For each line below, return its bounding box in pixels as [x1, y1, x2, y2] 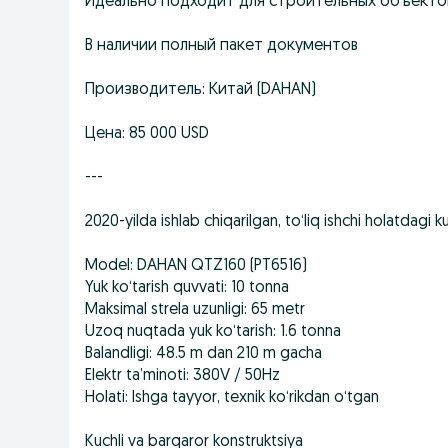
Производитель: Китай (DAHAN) [85, 82, 316, 98]
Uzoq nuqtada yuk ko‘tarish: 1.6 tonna [85, 324, 341, 340]
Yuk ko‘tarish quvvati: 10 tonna [85, 280, 289, 296]
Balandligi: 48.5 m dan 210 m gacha [85, 346, 322, 362]
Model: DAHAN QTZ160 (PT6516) [85, 258, 307, 274]
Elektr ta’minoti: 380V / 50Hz [85, 368, 280, 384]
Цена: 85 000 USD [85, 126, 209, 142]
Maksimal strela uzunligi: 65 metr [85, 302, 305, 318]
